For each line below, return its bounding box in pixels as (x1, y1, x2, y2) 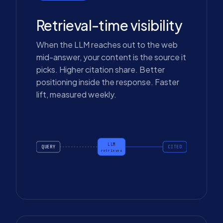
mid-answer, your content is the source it (36, 52, 186, 62)
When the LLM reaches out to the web (36, 39, 178, 50)
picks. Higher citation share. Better (36, 64, 165, 75)
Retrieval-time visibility (36, 16, 182, 34)
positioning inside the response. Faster (36, 77, 179, 87)
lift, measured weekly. (36, 89, 116, 100)
